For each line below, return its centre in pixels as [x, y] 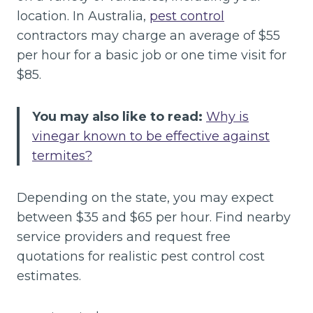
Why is [227, 117]
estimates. [49, 276]
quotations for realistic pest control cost [141, 256]
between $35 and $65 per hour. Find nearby [154, 217]
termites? [62, 156]
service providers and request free [124, 237]
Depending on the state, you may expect [145, 198]
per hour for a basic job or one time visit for [152, 55]
